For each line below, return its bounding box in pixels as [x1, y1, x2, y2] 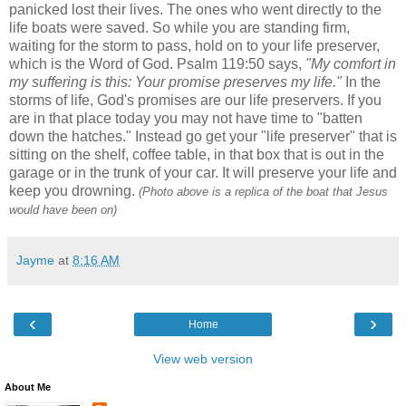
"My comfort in [305, 56, 396, 72]
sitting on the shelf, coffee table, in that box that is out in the [9, 147, 384, 162]
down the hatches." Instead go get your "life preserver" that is [9, 129, 397, 144]
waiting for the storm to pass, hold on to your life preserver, [9, 38, 380, 53]
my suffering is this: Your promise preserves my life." [9, 74, 342, 90]
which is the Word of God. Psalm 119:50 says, [9, 56, 305, 72]
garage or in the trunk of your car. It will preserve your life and [9, 165, 397, 180]
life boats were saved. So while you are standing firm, [9, 20, 350, 35]
